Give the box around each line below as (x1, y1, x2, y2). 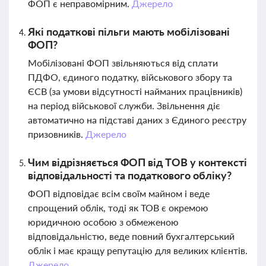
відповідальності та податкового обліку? (28, 169, 232, 182)
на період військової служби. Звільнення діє (28, 100, 220, 111)
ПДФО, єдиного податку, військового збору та (28, 71, 232, 83)
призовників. (28, 128, 85, 140)
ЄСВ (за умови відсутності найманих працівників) (28, 85, 242, 97)
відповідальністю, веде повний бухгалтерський (28, 230, 235, 242)
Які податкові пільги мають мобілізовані (28, 25, 230, 38)
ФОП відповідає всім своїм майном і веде (28, 188, 210, 199)
